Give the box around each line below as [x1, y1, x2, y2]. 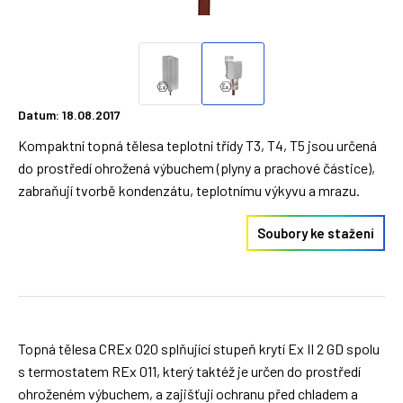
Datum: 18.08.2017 [18, 107, 121, 122]
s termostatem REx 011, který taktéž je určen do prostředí [18, 363, 361, 380]
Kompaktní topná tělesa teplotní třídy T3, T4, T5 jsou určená [18, 137, 377, 154]
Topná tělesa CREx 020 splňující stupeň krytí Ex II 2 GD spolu [18, 340, 380, 357]
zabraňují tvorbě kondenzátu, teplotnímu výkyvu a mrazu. [18, 182, 360, 199]
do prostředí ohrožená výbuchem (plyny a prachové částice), [18, 159, 375, 176]
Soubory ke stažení [257, 225, 374, 241]
